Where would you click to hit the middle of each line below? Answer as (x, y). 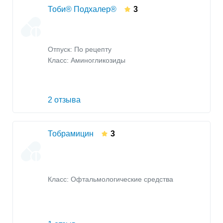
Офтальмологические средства (122, 179)
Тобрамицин (71, 134)
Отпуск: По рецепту (80, 49)
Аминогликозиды (98, 60)
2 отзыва (64, 100)
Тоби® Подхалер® (82, 9)
